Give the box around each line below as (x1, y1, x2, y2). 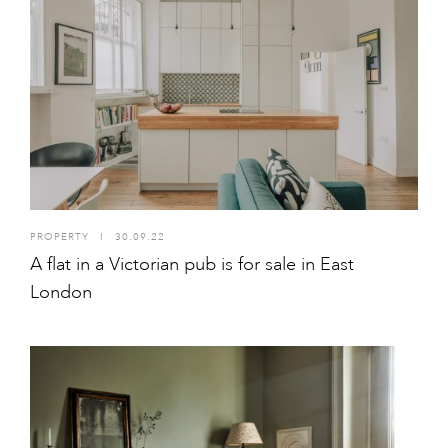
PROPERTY (30, 230, 89, 243)
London (30, 280, 92, 303)
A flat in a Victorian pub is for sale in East (30, 252, 354, 275)
